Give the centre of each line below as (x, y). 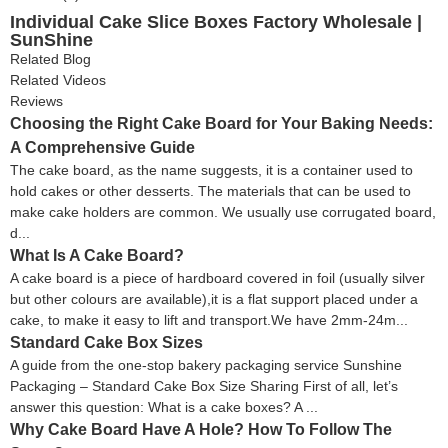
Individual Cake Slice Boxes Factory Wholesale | (216, 22)
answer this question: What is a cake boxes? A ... (164, 407)
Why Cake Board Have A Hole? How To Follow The (201, 430)
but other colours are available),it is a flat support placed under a (214, 299)
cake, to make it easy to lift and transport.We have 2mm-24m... (209, 320)
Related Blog (50, 59)
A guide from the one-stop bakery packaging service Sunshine (206, 365)
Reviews (36, 101)
